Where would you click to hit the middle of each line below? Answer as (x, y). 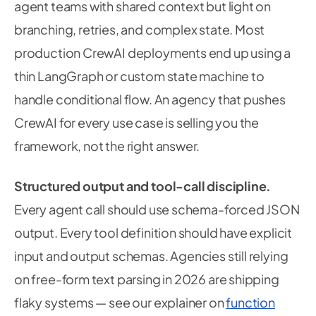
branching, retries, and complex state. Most (140, 29)
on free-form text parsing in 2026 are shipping (147, 279)
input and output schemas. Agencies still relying (151, 256)
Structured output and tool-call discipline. (143, 186)
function (250, 302)
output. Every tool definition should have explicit (153, 232)
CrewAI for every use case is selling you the (137, 122)
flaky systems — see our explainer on (120, 302)
